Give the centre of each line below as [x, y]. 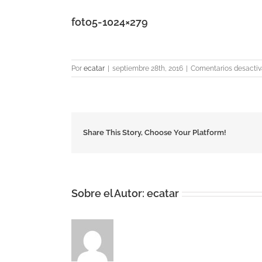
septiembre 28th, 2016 [148, 69]
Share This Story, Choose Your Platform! [155, 133]
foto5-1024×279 [110, 22]
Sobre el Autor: [109, 194]
